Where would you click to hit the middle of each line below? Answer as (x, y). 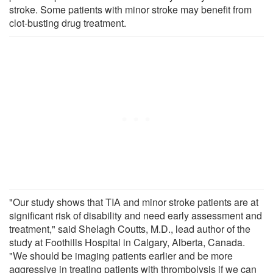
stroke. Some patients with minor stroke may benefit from (130, 9)
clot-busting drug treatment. (68, 23)
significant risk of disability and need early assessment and (136, 215)
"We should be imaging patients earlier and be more (121, 255)
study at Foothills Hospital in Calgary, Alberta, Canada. (127, 242)
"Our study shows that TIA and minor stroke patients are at (134, 202)
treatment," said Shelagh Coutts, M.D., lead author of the (130, 229)
